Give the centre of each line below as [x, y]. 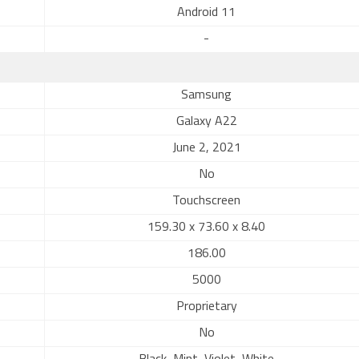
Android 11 [206, 13]
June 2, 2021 [206, 148]
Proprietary [206, 307]
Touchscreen [206, 201]
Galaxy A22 [206, 122]
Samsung [206, 95]
